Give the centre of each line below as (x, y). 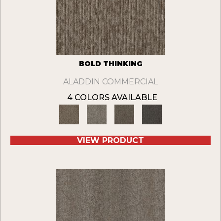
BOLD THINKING (110, 64)
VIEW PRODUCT (110, 141)
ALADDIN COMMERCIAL (110, 82)
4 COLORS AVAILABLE (112, 98)
